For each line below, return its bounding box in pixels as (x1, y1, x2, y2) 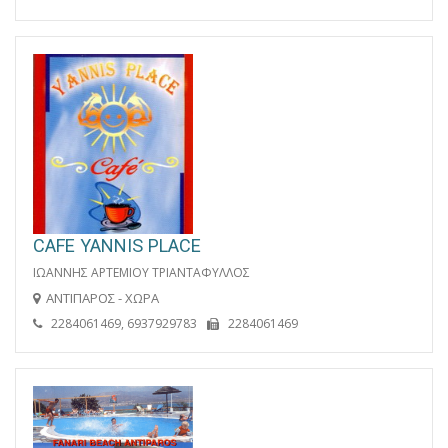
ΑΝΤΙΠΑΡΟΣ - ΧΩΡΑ (46, 288, 159, 307)
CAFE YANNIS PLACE (33, 234, 201, 256)
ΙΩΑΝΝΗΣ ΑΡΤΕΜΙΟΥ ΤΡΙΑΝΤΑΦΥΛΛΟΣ (33, 263, 250, 281)
